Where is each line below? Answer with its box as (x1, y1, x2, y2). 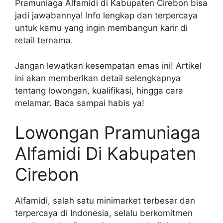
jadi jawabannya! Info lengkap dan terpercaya (15, 10, 198, 21)
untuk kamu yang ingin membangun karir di (15, 23, 188, 33)
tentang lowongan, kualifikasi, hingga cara (15, 85, 183, 96)
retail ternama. (15, 35, 73, 46)
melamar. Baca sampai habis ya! (15, 98, 144, 108)
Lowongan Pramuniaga (15, 122, 201, 143)
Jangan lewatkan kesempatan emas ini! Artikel (15, 60, 202, 71)
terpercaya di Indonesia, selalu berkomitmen (15, 208, 193, 219)
